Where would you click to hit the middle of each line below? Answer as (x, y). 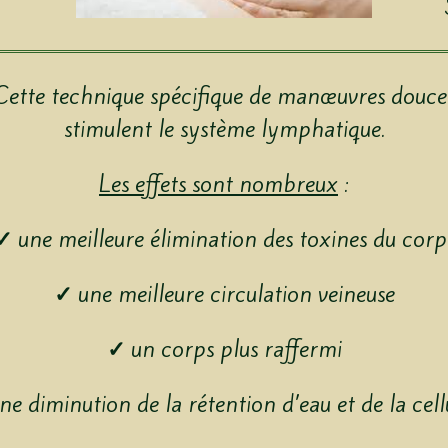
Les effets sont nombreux (218, 184)
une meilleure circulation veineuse (236, 294)
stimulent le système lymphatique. (224, 129)
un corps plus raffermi (233, 349)
